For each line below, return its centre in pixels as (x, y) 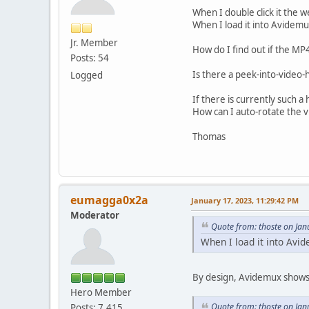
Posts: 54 (90, 58)
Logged (87, 75)
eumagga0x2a (109, 200)
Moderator (95, 215)
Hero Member (101, 292)
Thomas (209, 136)
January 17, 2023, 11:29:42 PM (245, 200)
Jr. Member (94, 42)
